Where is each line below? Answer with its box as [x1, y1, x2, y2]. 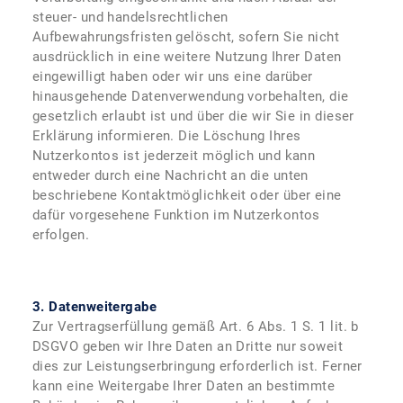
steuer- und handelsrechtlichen [32, 9, 228, 25]
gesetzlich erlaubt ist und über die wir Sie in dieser [32, 108, 354, 124]
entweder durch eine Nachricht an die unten [32, 167, 309, 184]
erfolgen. [32, 227, 90, 243]
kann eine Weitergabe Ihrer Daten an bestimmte [32, 378, 336, 394]
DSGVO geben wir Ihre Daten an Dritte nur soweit [32, 338, 344, 354]
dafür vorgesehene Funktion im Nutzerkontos [32, 207, 320, 223]
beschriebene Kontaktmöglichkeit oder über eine [32, 187, 342, 203]
